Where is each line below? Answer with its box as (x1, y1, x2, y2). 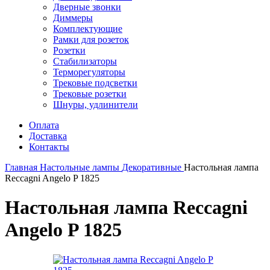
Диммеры (53, 13, 93, 23)
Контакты (29, 142, 69, 152)
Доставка (29, 131, 67, 141)
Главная (5, 162, 40, 172)
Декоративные (122, 162, 184, 172)
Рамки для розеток (53, 34, 129, 45)
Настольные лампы (40, 162, 122, 172)
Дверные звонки (53, 2, 121, 12)
